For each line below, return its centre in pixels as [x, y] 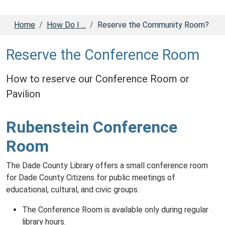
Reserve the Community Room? [153, 25]
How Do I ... [66, 25]
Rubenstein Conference [92, 127]
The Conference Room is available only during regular [115, 210]
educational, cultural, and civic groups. [73, 190]
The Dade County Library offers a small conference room [107, 165]
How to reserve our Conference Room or [98, 79]
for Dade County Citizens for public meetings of [91, 178]
